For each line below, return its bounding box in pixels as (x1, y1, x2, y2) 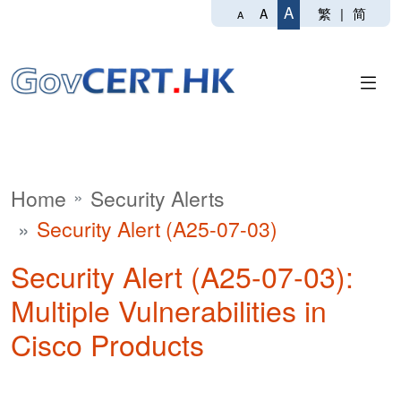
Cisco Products (11, 323, 204, 364)
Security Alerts (90, 183, 225, 213)
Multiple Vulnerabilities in (11, 289, 327, 330)
